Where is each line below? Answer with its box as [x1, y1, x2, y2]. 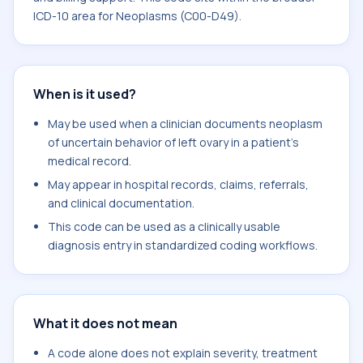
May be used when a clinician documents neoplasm [48, 116, 322, 131]
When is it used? [33, 85, 136, 103]
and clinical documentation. [48, 195, 194, 211]
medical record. [48, 153, 131, 169]
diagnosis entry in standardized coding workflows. [48, 237, 318, 253]
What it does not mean [33, 314, 177, 332]
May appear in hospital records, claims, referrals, [48, 177, 309, 192]
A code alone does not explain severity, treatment [48, 345, 318, 361]
